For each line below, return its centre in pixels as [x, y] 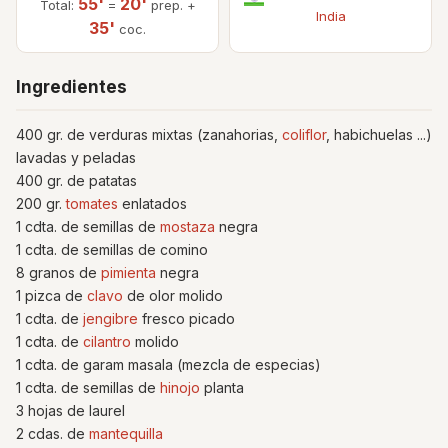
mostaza [187, 226]
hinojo [180, 387]
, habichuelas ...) [379, 134]
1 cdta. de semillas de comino [112, 249]
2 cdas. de [52, 433]
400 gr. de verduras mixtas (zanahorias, [149, 134]
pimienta [128, 272]
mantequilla [126, 433]
